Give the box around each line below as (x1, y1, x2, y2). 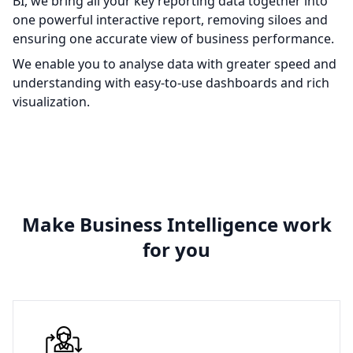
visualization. (13, 93, 90, 111)
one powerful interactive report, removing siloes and (13, 11, 328, 29)
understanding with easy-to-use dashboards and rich (13, 74, 329, 92)
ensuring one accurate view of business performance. (13, 30, 334, 48)
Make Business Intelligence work (21, 211, 332, 238)
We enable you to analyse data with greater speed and (13, 55, 336, 73)
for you (143, 236, 210, 263)
